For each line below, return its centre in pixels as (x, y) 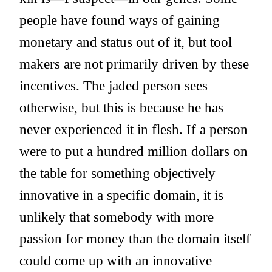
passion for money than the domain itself (135, 239)
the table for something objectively (117, 173)
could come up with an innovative (116, 261)
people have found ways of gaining (120, 20)
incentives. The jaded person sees (114, 86)
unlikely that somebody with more (117, 217)
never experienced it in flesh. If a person (134, 130)
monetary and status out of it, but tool (126, 42)
